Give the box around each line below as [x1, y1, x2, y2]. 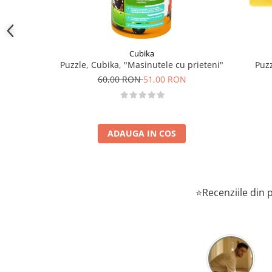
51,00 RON [143, 73, 186, 86]
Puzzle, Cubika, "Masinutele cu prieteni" [60, 59, 223, 71]
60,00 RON [97, 73, 143, 86]
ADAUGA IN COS [107, 127, 176, 140]
